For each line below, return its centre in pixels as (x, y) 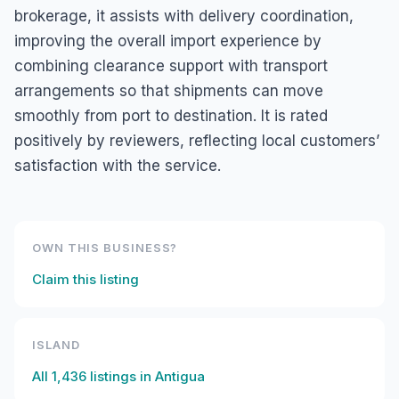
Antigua (180, 376)
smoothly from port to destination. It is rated (171, 116)
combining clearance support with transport (171, 66)
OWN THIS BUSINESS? (105, 248)
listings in (121, 376)
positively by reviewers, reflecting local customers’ (197, 141)
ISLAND (56, 345)
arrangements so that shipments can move (169, 91)
